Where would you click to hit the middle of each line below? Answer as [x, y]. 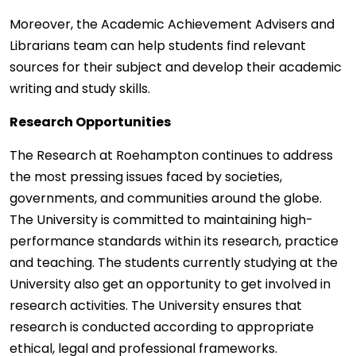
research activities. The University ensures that [156, 306]
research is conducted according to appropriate [162, 327]
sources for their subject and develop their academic [176, 68]
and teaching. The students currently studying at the [174, 263]
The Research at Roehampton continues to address [171, 156]
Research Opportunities [90, 122]
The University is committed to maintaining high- [161, 220]
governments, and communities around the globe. [166, 199]
